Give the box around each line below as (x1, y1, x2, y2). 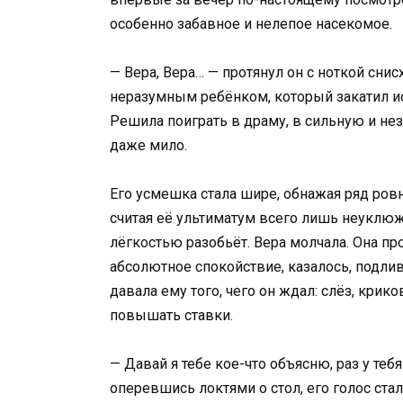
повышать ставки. (110, 307, 233, 325)
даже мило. (110, 137, 187, 154)
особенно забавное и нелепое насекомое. (110, 14, 392, 32)
